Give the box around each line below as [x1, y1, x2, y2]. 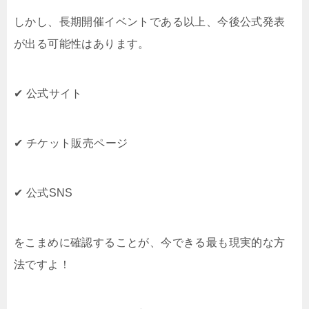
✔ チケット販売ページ [14, 137, 128, 150]
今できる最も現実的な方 [161, 237, 286, 249]
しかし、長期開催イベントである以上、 [14, 16, 218, 28]
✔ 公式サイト [14, 88, 83, 100]
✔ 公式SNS [14, 187, 73, 199]
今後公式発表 [217, 16, 286, 28]
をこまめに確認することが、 [14, 237, 161, 249]
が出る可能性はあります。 [14, 38, 150, 50]
